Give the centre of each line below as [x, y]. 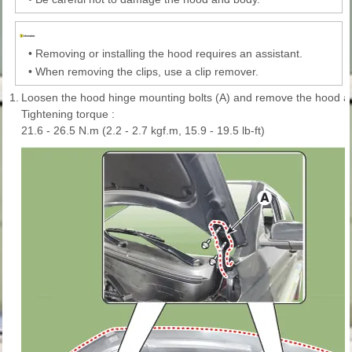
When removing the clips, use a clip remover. [147, 71]
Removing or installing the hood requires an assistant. [169, 53]
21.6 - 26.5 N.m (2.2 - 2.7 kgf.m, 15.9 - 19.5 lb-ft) [143, 130]
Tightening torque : [68, 114]
